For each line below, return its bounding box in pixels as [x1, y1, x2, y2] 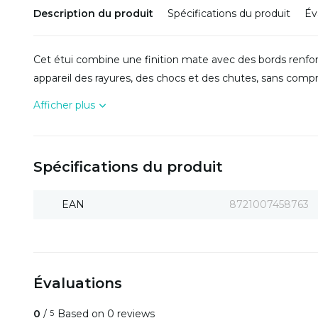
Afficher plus [33, 99, 95, 111]
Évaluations [33, 275, 122, 292]
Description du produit [33, 7, 153, 20]
